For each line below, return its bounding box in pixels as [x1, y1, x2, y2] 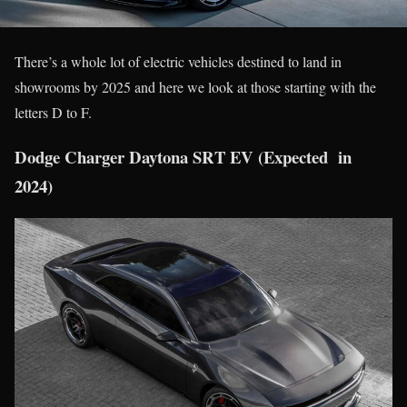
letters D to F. [15, 103, 92, 123]
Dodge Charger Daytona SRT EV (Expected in [15, 144, 352, 169]
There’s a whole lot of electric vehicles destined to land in [15, 52, 342, 72]
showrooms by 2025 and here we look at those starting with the [15, 77, 376, 97]
